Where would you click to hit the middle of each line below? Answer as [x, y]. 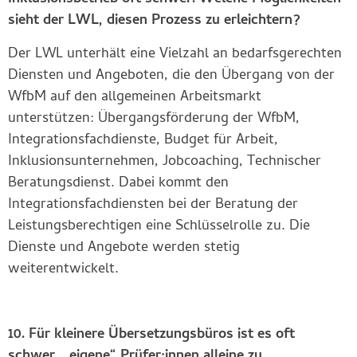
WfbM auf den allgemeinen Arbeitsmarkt [135, 97]
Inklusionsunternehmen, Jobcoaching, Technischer [165, 162]
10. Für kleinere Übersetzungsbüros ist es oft [151, 335]
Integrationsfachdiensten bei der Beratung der [153, 205]
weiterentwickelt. [63, 269]
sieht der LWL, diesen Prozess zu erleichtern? [154, 22]
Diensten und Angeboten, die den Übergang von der [171, 76]
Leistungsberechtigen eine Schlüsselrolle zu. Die [159, 226]
